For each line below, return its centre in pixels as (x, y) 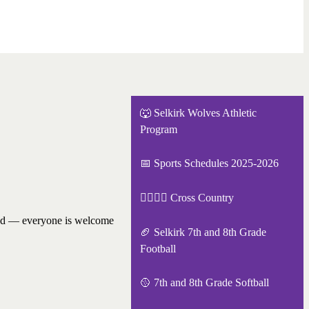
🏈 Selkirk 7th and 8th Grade (203, 232)
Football (158, 248)
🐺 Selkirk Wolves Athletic (198, 112)
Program (158, 129)
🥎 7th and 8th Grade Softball (204, 283)
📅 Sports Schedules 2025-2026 (209, 163)
